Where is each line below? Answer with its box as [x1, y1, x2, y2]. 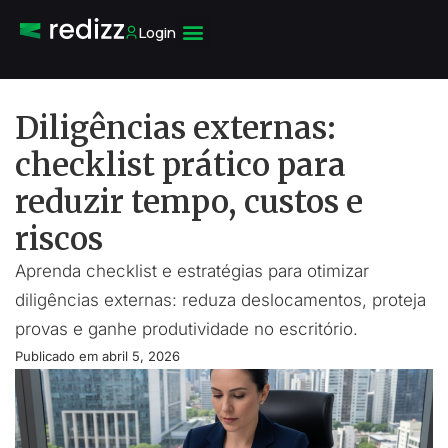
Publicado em [15, 348, 102, 364]
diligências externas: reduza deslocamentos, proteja [15, 290, 426, 310]
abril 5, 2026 [102, 348, 180, 364]
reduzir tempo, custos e [15, 182, 363, 221]
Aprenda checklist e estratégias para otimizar [15, 261, 369, 281]
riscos [15, 219, 103, 258]
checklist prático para [15, 145, 346, 184]
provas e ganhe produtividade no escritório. [15, 319, 358, 339]
